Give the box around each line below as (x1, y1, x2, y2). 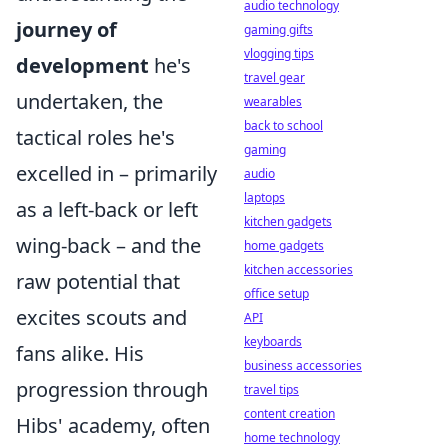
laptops (244, 189, 285, 206)
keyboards (244, 333, 302, 350)
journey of (16, 16, 117, 44)
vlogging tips (244, 45, 314, 62)
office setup (244, 285, 309, 302)
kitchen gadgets (244, 213, 332, 230)
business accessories (244, 357, 362, 374)
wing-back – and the (16, 232, 201, 260)
